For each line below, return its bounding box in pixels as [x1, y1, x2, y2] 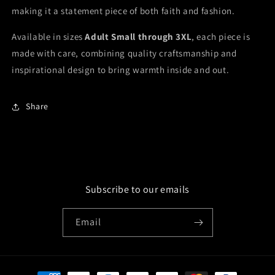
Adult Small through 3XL [85, 30, 192, 42]
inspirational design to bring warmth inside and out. [12, 63, 230, 76]
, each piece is [192, 30, 250, 42]
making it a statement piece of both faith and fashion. [12, 4, 235, 17]
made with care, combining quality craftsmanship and [12, 47, 237, 59]
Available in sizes [12, 30, 85, 42]
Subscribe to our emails [85, 183, 190, 196]
